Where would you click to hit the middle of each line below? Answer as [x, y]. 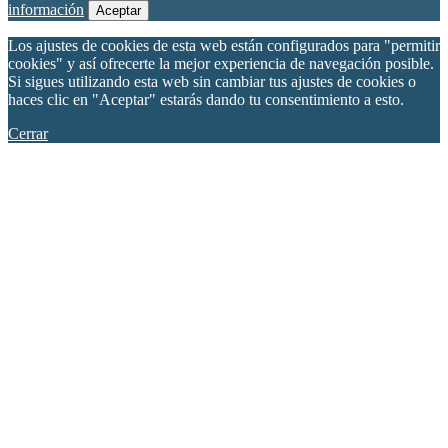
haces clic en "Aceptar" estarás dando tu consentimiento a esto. [206, 100]
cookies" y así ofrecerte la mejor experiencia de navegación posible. [221, 64]
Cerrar [28, 134]
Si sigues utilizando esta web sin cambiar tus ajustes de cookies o [212, 82]
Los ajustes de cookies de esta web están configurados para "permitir [224, 46]
